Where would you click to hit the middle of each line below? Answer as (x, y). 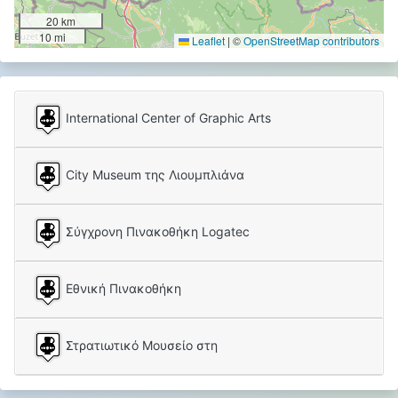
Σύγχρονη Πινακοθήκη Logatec (156, 232)
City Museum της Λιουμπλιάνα (153, 175)
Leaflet (207, 40)
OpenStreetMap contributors (311, 40)
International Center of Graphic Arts (167, 118)
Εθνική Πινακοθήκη (122, 289)
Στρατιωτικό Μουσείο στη (140, 346)
